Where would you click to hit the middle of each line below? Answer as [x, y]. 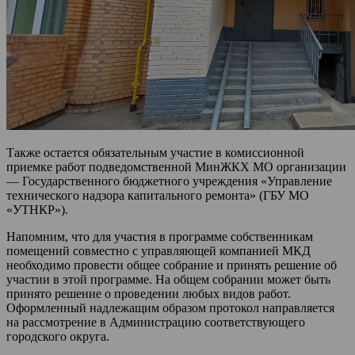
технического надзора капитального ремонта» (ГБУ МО [158, 195]
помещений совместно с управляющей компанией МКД [158, 250]
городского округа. [58, 336]
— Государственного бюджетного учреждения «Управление [169, 181]
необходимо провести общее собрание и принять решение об [172, 265]
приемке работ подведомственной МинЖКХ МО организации [176, 166]
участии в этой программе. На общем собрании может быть [168, 279]
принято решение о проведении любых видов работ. [149, 293]
